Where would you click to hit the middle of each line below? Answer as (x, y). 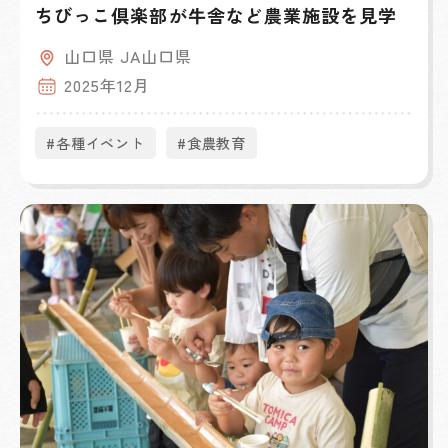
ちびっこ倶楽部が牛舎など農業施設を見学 (216, 15)
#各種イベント (95, 143)
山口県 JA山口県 (128, 56)
